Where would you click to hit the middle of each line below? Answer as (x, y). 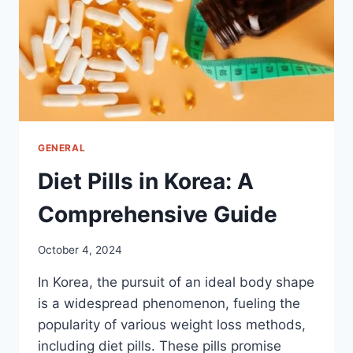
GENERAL (62, 148)
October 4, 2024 (80, 249)
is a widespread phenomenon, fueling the (169, 303)
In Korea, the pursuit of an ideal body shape (176, 282)
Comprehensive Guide (158, 215)
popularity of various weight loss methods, (172, 324)
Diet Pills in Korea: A (146, 182)
